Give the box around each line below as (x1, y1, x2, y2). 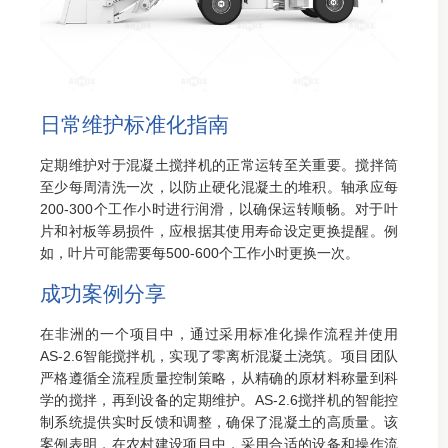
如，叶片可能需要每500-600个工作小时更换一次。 (40, 245, 359, 261)
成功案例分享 (40, 282, 166, 305)
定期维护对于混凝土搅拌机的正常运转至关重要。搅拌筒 (40, 157, 398, 173)
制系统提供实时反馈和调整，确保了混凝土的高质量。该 (40, 414, 398, 430)
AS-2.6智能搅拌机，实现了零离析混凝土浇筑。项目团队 (40, 348, 398, 364)
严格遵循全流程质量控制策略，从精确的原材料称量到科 (40, 370, 398, 386)
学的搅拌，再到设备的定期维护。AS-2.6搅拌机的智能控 (40, 392, 398, 408)
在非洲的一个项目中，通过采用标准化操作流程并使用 (40, 326, 398, 342)
